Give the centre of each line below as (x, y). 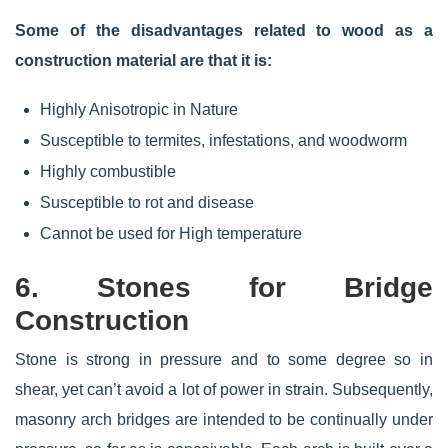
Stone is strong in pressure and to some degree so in (224, 359)
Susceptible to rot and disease (147, 202)
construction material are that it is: (143, 60)
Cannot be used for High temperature (171, 233)
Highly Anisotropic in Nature (139, 109)
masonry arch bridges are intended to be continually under (224, 419)
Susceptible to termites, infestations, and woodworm (223, 140)
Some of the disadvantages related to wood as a (224, 30)
